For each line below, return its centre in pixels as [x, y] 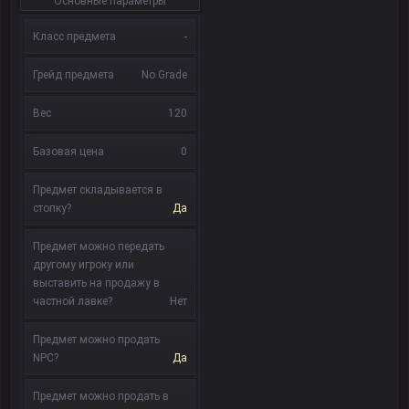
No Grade [164, 75]
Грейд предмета [73, 75]
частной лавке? [73, 301]
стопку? [52, 208]
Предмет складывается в [98, 190]
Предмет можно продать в [101, 396]
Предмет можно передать [99, 246]
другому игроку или [84, 265]
